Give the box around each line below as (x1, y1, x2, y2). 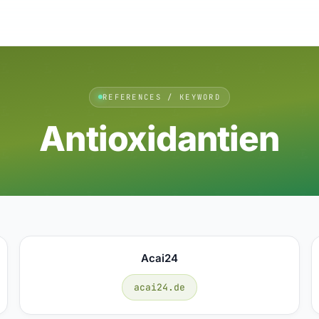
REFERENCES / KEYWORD (102, 91, 221, 102)
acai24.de (133, 281, 185, 293)
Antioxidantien (39, 117, 280, 159)
